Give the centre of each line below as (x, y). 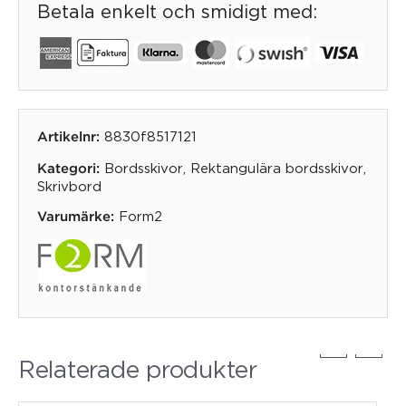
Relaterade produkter (138, 368)
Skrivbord (69, 185)
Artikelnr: (71, 137)
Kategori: (68, 169)
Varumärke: (76, 217)
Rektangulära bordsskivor (277, 167)
